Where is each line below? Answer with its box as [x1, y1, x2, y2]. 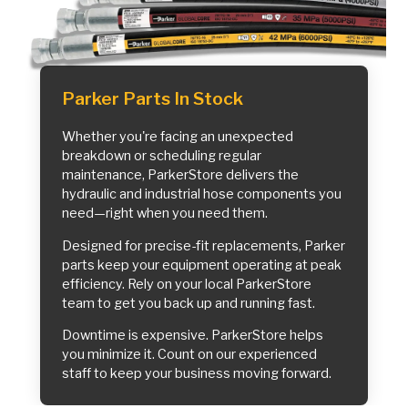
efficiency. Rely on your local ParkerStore [62, 275, 311, 292]
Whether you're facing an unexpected [62, 128, 293, 146]
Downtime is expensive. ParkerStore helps [62, 327, 323, 344]
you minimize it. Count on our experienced [62, 346, 317, 363]
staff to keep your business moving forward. [62, 365, 331, 382]
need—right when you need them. [62, 205, 268, 222]
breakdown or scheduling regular [62, 148, 261, 165]
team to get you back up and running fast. [62, 294, 315, 311]
